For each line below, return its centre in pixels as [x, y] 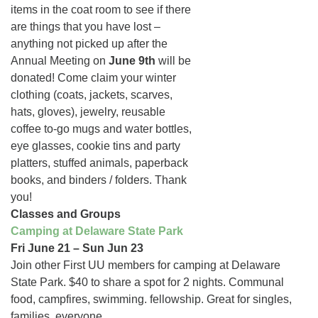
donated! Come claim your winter [93, 78]
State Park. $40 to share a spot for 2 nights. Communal [147, 282]
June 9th [133, 61]
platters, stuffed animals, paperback [99, 163]
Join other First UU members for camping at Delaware [146, 265]
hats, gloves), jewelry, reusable [88, 112]
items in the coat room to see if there [101, 10]
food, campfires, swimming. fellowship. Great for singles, [151, 299]
